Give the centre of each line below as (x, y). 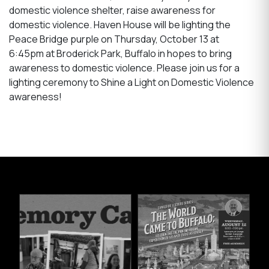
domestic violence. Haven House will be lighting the (120, 25)
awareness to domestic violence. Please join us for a (124, 68)
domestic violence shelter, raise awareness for (112, 10)
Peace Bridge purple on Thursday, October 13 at (114, 39)
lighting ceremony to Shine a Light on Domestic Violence (131, 82)
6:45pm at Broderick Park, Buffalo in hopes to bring (120, 53)
